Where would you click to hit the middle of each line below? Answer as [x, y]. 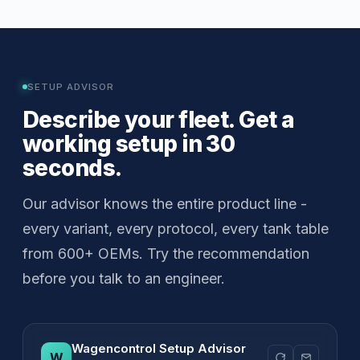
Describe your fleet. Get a [159, 119]
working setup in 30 [129, 143]
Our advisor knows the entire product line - [165, 203]
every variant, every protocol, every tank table [176, 228]
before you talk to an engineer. [124, 278]
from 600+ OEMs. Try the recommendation [166, 253]
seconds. [72, 168]
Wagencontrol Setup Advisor [159, 348]
